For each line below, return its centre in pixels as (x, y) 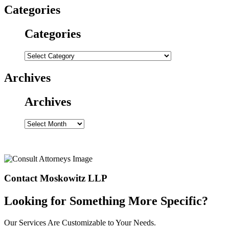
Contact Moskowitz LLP (56, 178)
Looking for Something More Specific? (106, 201)
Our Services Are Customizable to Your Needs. (80, 223)
